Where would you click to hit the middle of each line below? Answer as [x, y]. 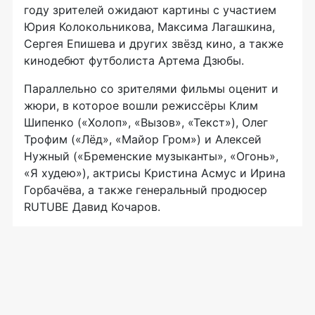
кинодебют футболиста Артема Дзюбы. [137, 60]
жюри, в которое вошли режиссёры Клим [141, 105]
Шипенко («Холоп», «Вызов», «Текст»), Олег [146, 122]
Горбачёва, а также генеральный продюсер [146, 189]
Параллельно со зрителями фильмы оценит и [151, 88]
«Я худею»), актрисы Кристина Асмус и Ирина [155, 173]
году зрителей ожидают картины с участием [150, 9]
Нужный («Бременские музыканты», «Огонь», [151, 156]
